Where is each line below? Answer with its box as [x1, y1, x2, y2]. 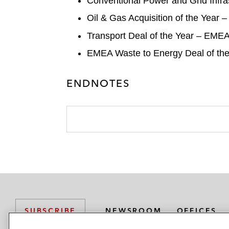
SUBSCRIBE [25, 206, 77, 216]
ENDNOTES [66, 77, 130, 90]
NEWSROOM [105, 205, 162, 215]
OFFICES [176, 205, 217, 215]
